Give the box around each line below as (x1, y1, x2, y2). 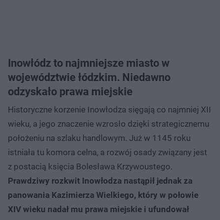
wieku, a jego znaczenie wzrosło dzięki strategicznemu (8, 118, 209, 129)
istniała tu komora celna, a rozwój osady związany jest (8, 147, 207, 157)
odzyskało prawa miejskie (8, 85, 133, 98)
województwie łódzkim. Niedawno (8, 71, 170, 83)
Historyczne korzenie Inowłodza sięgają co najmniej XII (8, 104, 211, 114)
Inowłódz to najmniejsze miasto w (8, 56, 169, 69)
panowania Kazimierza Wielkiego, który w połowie (8, 190, 198, 200)
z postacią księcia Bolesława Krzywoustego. (8, 161, 172, 171)
